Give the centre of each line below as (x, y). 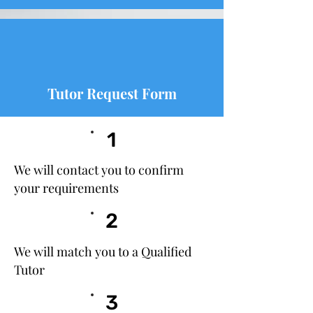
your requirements (66, 188)
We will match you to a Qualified (103, 252)
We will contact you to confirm (99, 170)
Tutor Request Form (112, 93)
